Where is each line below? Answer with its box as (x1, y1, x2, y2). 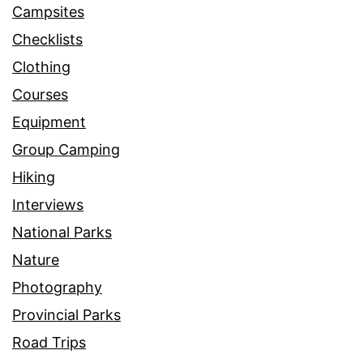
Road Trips (12, 333, 86, 351)
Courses (12, 85, 68, 103)
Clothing (12, 58, 70, 75)
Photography (12, 278, 102, 296)
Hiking (12, 168, 55, 186)
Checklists (12, 30, 83, 48)
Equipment (12, 113, 86, 130)
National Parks (12, 223, 112, 241)
